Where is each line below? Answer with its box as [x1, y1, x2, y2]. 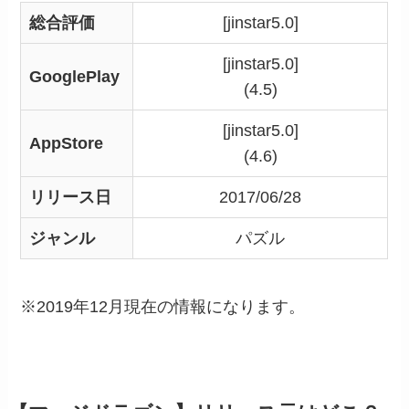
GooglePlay [29, 68, 121, 87]
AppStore [29, 134, 104, 153]
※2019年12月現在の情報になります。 [20, 298, 306, 317]
